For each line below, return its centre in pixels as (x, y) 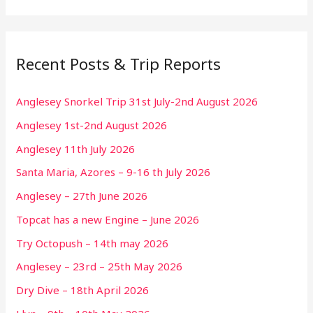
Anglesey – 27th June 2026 (82, 196)
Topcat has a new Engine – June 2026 (108, 219)
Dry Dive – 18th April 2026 (83, 290)
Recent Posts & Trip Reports (119, 64)
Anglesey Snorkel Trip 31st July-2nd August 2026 (137, 102)
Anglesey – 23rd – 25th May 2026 (100, 267)
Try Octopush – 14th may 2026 (93, 243)
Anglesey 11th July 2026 (76, 148)
